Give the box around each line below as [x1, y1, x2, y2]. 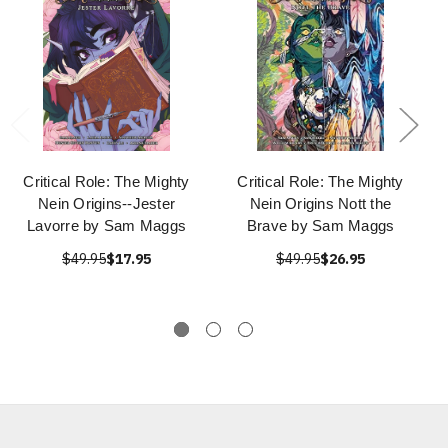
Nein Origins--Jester [38, 195, 175, 213]
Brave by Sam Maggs [246, 217, 395, 235]
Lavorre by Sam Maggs [27, 217, 186, 235]
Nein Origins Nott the [249, 195, 392, 213]
